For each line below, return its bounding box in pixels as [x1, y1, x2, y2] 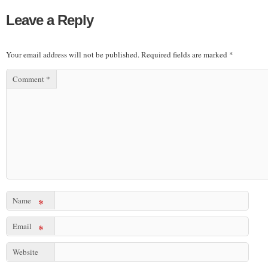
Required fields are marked [141, 48, 229, 60]
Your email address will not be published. [6, 48, 139, 60]
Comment [13, 74, 46, 85]
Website [13, 246, 38, 257]
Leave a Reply [6, 11, 93, 28]
